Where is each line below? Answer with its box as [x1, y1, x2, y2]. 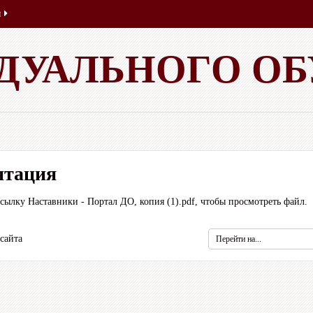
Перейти [208, 229, 244, 240]
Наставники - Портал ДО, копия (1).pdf [28, 196, 196, 207]
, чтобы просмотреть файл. [195, 196, 308, 207]
